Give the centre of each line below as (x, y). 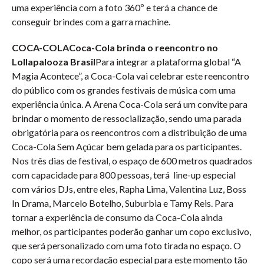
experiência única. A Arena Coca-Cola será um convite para (130, 104)
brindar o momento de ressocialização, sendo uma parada (127, 118)
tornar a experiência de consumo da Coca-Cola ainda (117, 217)
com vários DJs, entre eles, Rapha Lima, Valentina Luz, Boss (129, 189)
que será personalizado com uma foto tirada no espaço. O (126, 245)
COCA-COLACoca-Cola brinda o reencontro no (115, 47)
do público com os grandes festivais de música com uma (124, 90)
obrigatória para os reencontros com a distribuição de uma (129, 132)
